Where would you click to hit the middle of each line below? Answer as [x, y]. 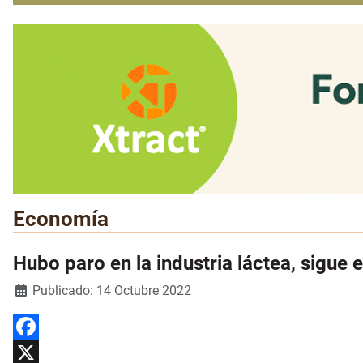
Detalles [34, 289]
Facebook [38, 353]
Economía [61, 219]
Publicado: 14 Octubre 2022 [112, 291]
